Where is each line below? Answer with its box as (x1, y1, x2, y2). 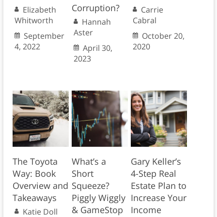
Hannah (81, 16, 111, 28)
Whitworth (14, 15, 53, 26)
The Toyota (12, 155, 58, 168)
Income (130, 204, 161, 216)
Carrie (140, 4, 163, 15)
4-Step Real (130, 168, 176, 180)
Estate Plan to (130, 180, 186, 192)
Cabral (132, 15, 156, 26)
